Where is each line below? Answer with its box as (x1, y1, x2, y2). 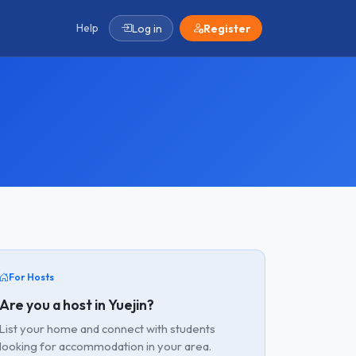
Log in (131, 21, 162, 36)
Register (203, 21, 250, 36)
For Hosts (9, 271, 54, 283)
